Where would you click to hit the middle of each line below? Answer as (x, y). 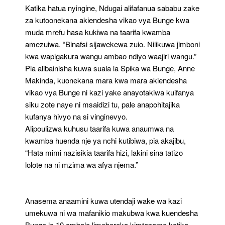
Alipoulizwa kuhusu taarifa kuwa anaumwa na (99, 128)
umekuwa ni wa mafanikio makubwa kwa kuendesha (111, 212)
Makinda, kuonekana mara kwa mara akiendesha (106, 80)
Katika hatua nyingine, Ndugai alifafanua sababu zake (112, 8)
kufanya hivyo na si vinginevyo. (76, 116)
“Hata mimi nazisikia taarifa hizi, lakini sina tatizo (104, 152)
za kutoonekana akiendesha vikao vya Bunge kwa (107, 20)
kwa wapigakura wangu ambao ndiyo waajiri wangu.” (111, 56)
